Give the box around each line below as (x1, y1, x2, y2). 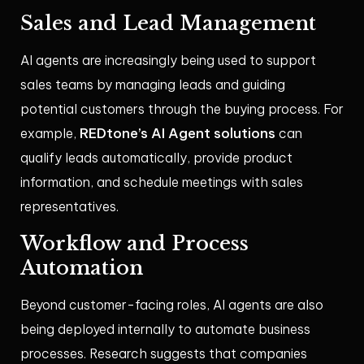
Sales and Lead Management (20, 11, 316, 36)
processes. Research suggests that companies (20, 345, 307, 362)
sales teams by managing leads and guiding (20, 76, 285, 93)
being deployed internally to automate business (20, 321, 310, 338)
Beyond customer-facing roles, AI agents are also (20, 297, 323, 314)
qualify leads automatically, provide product (20, 149, 292, 167)
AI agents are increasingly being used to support (20, 52, 316, 69)
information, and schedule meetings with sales (20, 174, 303, 191)
